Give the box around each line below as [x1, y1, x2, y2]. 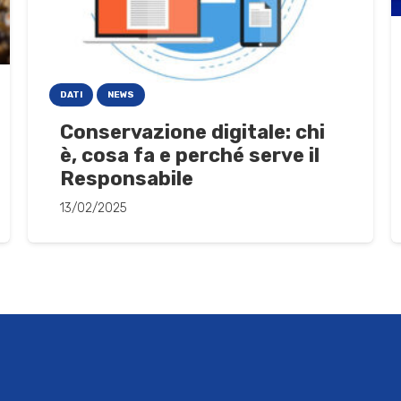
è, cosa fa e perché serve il [59, 142, 320, 167]
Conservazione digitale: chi [59, 119, 325, 144]
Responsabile [59, 166, 193, 191]
